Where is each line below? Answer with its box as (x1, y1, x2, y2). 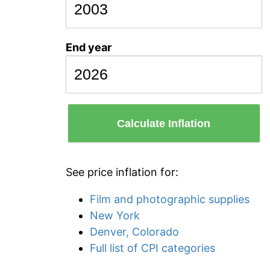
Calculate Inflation (117, 117, 211, 130)
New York (90, 209, 140, 222)
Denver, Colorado (90, 225, 179, 238)
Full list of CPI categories (90, 242, 215, 254)
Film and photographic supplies (90, 193, 250, 206)
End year (66, 41, 111, 54)
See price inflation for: (66, 166, 178, 178)
